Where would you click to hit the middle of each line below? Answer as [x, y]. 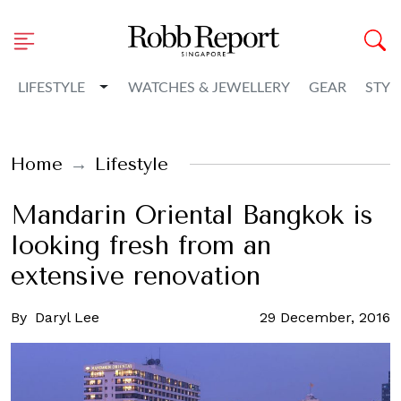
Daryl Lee [67, 317]
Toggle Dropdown [158, 87]
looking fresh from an [141, 246]
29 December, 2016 [325, 317]
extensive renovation [136, 276]
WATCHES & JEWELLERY [209, 88]
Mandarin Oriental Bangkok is [192, 215]
